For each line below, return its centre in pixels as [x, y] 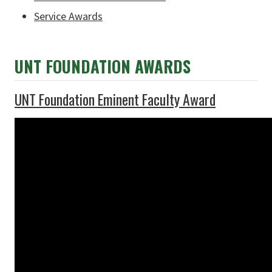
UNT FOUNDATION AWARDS [103, 66]
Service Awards [68, 16]
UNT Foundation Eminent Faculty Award [115, 99]
